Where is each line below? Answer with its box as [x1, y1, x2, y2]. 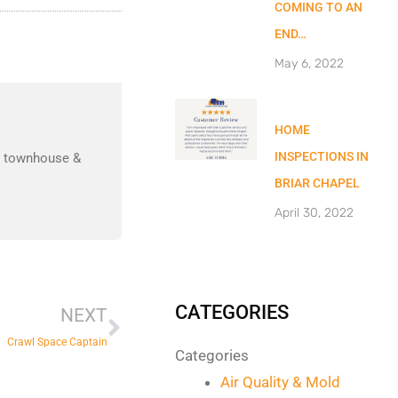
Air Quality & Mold [220, 373, 341, 391]
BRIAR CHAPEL [275, 176, 361, 190]
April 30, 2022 [275, 205, 354, 220]
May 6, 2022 [275, 56, 345, 71]
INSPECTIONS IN [275, 149, 370, 163]
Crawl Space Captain [7, 336, 108, 348]
